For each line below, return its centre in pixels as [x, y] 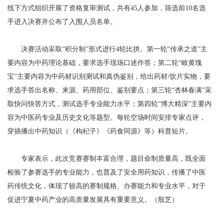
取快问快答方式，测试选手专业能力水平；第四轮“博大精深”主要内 [109, 104]
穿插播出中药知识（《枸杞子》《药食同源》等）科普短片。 [100, 131]
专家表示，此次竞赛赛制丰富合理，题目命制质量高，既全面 [107, 158]
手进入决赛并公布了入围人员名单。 [62, 22]
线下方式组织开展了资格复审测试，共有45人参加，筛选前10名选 [107, 8]
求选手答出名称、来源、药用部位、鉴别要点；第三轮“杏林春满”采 [109, 90]
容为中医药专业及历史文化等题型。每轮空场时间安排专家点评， [107, 117]
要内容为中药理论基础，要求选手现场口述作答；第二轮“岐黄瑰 [105, 63]
